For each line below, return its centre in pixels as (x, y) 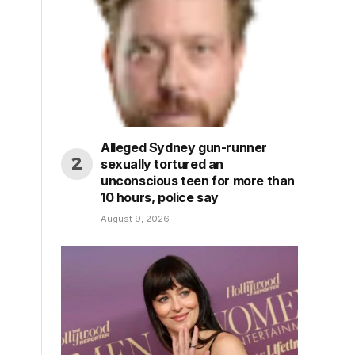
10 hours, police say (160, 198)
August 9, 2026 (135, 219)
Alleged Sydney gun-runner (184, 148)
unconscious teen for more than (198, 181)
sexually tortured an (162, 164)
